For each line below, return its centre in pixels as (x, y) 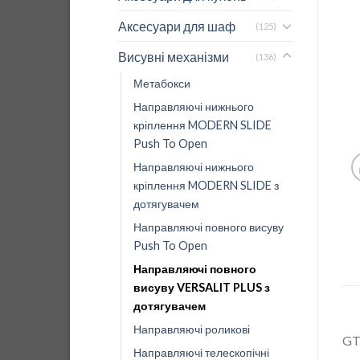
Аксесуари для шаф (177, 26)
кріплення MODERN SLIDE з (206, 185)
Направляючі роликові (192, 329)
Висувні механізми (174, 56)
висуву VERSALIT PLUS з (202, 287)
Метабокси (162, 83)
